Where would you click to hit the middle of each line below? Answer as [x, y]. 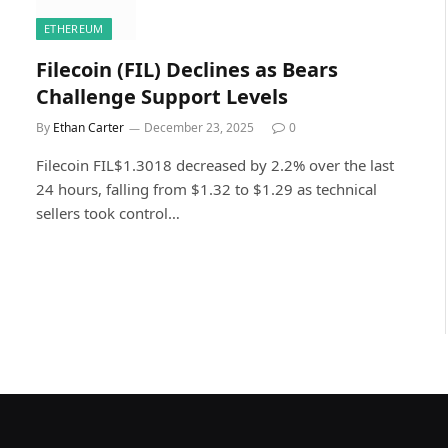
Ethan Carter [88, 127]
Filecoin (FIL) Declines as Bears [187, 69]
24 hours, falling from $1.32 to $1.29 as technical [206, 188]
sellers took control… [108, 212]
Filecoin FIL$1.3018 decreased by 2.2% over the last [215, 164]
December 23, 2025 [199, 127]
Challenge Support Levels [162, 96]
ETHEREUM [74, 28]
